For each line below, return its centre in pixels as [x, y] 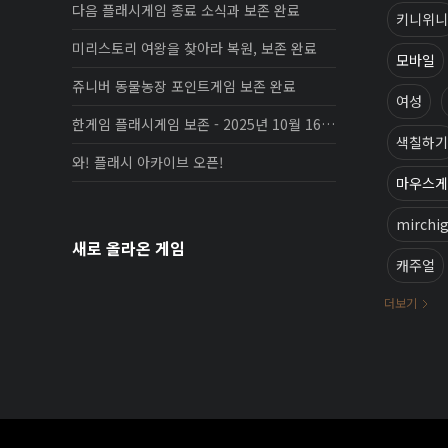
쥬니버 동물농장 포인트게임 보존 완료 [184, 86]
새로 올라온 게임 [128, 248]
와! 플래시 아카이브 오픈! [148, 162]
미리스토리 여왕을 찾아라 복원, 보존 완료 [194, 48]
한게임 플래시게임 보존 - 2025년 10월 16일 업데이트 [328, 124]
